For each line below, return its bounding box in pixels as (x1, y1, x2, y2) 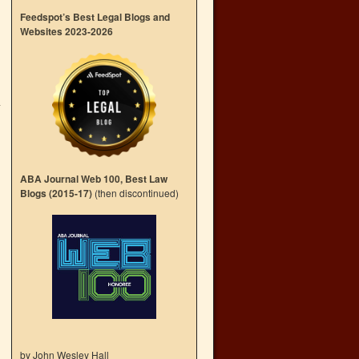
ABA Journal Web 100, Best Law (20, 171, 167, 186)
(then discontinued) (92, 186, 179, 200)
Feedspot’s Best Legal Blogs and (20, 10, 170, 24)
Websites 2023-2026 (20, 24, 113, 38)
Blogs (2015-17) (20, 186, 92, 200)
